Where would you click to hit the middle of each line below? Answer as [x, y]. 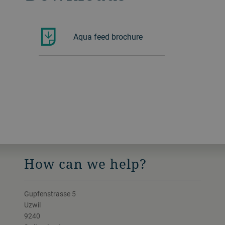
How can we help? [85, 163]
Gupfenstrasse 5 [50, 193]
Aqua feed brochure [108, 36]
